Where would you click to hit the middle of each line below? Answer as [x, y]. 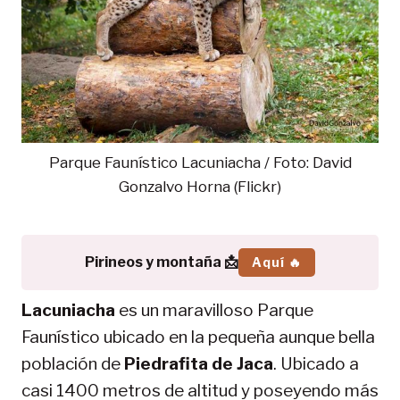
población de [73, 363]
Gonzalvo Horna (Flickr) [200, 187]
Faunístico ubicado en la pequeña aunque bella [198, 337]
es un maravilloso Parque [214, 310]
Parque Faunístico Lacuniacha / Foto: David [200, 162]
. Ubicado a [316, 363]
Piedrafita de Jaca [199, 363]
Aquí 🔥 [277, 262]
